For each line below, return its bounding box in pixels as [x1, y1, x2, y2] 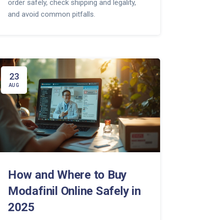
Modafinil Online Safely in [7, 184, 141, 198]
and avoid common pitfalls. [7, 10, 95, 19]
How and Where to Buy [7, 168, 127, 182]
